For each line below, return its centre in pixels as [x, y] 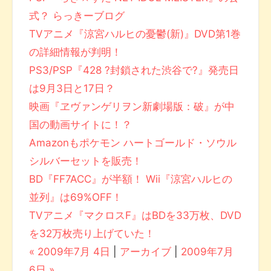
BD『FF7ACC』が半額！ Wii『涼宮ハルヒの [131, 179]
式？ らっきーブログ [77, 16]
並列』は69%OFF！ [76, 198]
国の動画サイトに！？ [81, 125]
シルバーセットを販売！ [86, 161]
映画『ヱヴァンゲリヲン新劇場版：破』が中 [132, 107]
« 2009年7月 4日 [70, 252]
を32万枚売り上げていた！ [92, 234]
